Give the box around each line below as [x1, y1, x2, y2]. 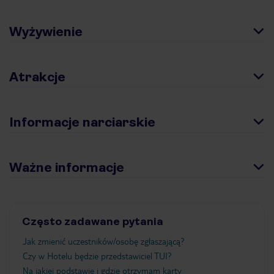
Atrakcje [9, 68, 65, 84]
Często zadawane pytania [22, 215, 163, 228]
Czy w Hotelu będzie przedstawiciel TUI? [23, 250, 172, 261]
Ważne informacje [9, 159, 124, 175]
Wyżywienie [9, 23, 83, 39]
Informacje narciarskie [9, 114, 155, 130]
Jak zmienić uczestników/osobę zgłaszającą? [23, 235, 185, 246]
